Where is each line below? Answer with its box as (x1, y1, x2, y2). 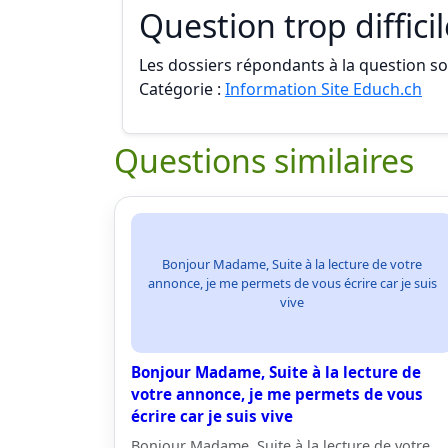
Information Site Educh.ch (225, 78, 422, 100)
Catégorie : (139, 78, 225, 100)
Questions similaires (114, 139, 414, 182)
